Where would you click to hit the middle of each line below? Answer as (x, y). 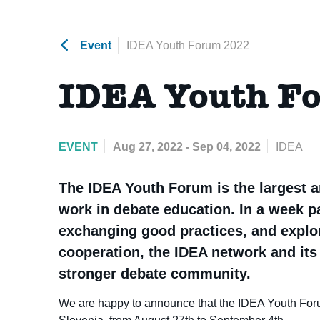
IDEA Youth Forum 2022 (188, 46)
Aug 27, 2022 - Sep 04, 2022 (187, 147)
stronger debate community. (155, 274)
